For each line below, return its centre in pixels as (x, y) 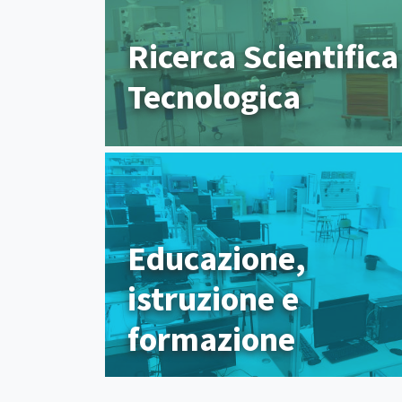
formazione (211, 339)
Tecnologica (214, 97)
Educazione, (217, 258)
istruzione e (213, 299)
